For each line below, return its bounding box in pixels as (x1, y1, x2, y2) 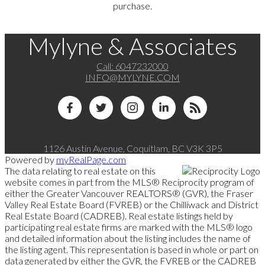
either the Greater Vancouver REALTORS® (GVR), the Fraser (5, 187, 253, 199)
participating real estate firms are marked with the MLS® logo (5, 221, 253, 232)
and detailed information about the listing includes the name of (5, 232, 251, 244)
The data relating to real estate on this (5, 164, 156, 176)
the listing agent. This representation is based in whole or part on (5, 243, 258, 255)
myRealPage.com (56, 153, 126, 165)
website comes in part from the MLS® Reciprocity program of (5, 176, 254, 188)
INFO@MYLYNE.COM (85, 71, 180, 83)
